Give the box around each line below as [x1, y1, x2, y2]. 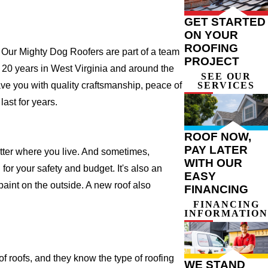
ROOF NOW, [184, 130, 252, 144]
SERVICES [197, 80, 255, 91]
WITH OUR [184, 157, 243, 170]
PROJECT [184, 55, 240, 68]
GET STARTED [184, 16, 266, 29]
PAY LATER [184, 144, 248, 157]
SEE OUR [201, 71, 252, 82]
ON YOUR [184, 29, 239, 42]
